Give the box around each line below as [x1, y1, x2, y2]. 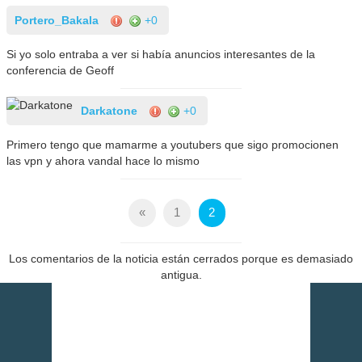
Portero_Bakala [15, 13, 99, 27]
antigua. [160, 267, 202, 281]
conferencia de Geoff [6, 63, 115, 77]
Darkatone [81, 103, 138, 117]
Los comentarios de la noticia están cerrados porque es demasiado [9, 251, 353, 265]
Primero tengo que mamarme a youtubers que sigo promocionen [6, 137, 339, 151]
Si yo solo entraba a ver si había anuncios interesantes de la [6, 47, 316, 61]
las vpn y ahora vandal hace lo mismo [6, 154, 200, 167]
